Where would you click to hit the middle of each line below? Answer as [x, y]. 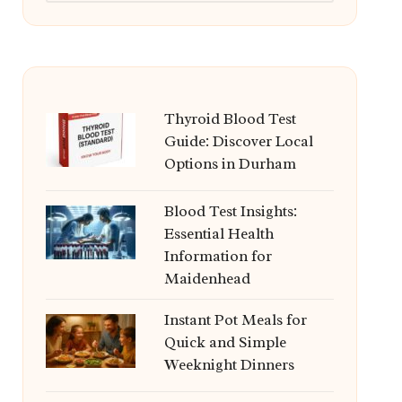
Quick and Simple [225, 342]
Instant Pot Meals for [235, 320]
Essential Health [218, 234]
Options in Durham [230, 164]
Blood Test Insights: [230, 211]
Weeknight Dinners [229, 365]
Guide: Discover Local [238, 141]
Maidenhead [207, 279]
